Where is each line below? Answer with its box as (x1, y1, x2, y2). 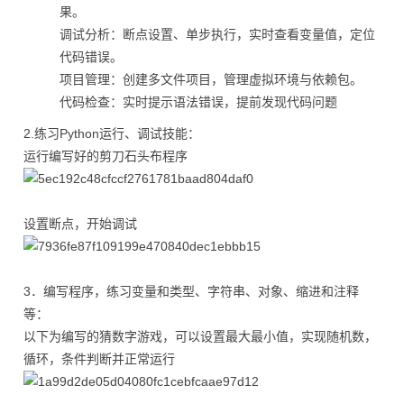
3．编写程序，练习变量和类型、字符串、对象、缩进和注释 (23, 284, 359, 298)
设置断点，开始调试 (23, 216, 137, 231)
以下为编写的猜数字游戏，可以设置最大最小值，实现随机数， (23, 329, 377, 344)
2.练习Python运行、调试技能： (23, 126, 200, 141)
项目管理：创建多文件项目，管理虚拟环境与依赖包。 (60, 72, 363, 87)
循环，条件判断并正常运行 (23, 352, 175, 366)
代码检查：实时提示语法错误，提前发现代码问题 (60, 95, 337, 109)
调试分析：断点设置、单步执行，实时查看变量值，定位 (60, 27, 375, 41)
